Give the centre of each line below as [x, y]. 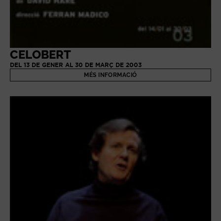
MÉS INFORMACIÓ [110, 75]
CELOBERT [40, 55]
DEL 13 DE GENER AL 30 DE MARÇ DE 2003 [76, 65]
